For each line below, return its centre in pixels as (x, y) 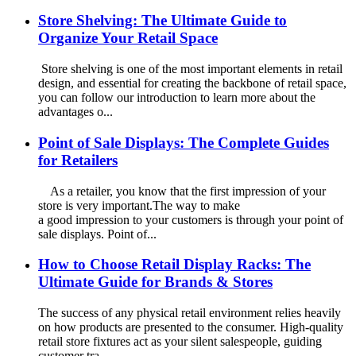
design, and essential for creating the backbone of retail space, (192, 83)
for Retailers (78, 160)
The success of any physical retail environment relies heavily (190, 312)
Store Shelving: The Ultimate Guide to (163, 21)
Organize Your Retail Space (128, 38)
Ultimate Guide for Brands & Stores (155, 282)
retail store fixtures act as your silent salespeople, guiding (180, 341)
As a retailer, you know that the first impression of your (182, 191)
